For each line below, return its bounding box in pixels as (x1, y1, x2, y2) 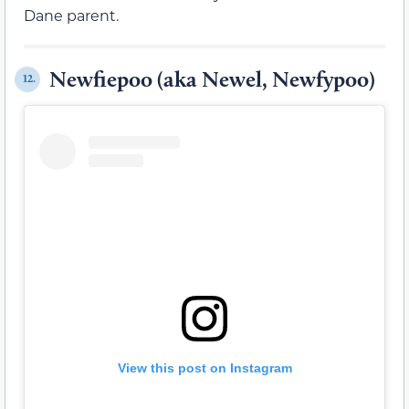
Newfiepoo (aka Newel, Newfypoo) (49, 65, 375, 92)
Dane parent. (24, 5, 119, 25)
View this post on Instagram (117, 360, 292, 375)
